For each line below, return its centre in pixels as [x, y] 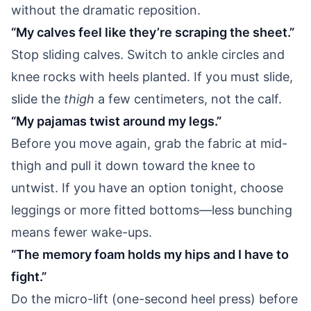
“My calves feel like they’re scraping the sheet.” [153, 32]
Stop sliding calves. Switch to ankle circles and [148, 54]
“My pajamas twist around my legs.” [116, 121]
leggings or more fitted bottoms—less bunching [152, 210]
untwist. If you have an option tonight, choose [147, 187]
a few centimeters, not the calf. [188, 99]
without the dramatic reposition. [106, 10]
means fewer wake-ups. [82, 232]
